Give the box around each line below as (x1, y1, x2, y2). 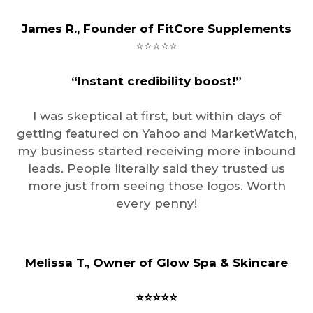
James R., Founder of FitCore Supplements (22, 21, 291, 36)
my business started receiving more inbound (17, 143, 296, 158)
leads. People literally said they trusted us (28, 161, 285, 175)
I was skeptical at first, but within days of (32, 108, 281, 123)
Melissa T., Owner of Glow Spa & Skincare (25, 255, 288, 270)
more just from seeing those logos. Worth (27, 178, 286, 193)
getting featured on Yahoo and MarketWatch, (17, 126, 296, 140)
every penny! (116, 196, 197, 210)
